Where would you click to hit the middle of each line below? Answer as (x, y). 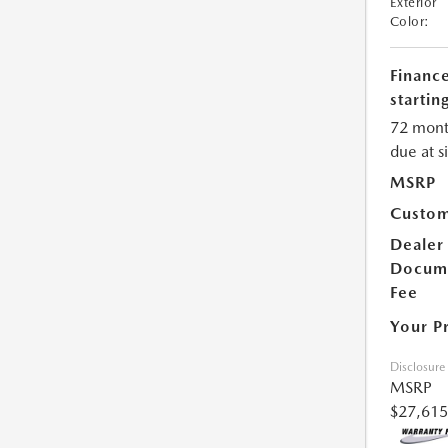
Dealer (416, 245)
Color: (409, 22)
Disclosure (417, 367)
